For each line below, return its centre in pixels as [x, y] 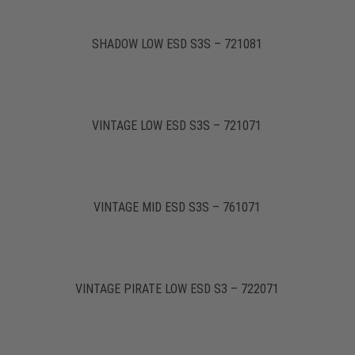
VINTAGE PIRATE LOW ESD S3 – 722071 [177, 289]
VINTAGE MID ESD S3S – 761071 [177, 208]
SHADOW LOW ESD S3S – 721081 [177, 44]
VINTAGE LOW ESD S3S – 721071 [177, 126]
